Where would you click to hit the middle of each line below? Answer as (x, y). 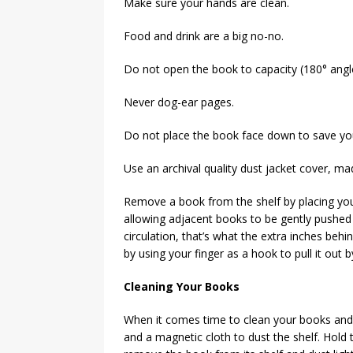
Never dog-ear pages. (179, 102)
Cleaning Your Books (182, 286)
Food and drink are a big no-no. (204, 36)
